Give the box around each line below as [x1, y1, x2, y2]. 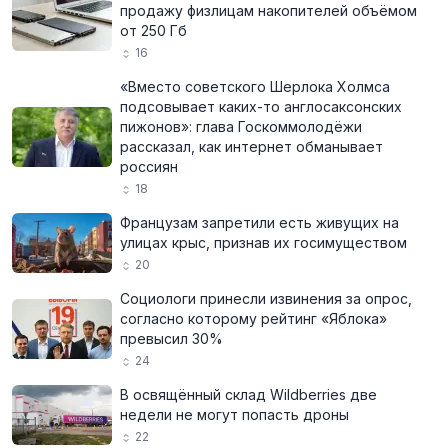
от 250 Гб [120, 22, 187, 39]
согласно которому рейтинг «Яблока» [120, 310, 387, 327]
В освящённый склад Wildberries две [120, 386, 377, 403]
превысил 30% [120, 330, 223, 347]
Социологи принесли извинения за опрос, [120, 290, 412, 307]
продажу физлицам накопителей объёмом [120, 2, 417, 19]
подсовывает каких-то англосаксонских [120, 98, 402, 115]
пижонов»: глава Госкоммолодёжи [120, 118, 362, 135]
